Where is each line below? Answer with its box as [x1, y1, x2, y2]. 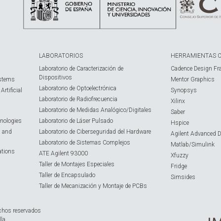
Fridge [170, 163, 187, 170]
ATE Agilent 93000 [38, 150, 88, 157]
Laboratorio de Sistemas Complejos [38, 139, 130, 146]
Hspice [170, 119, 189, 126]
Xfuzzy [170, 152, 188, 159]
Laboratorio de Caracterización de [38, 65, 123, 72]
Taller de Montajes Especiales [38, 161, 114, 168]
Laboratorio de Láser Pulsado [38, 117, 113, 124]
